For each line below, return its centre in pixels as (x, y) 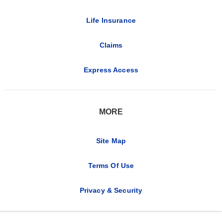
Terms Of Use (111, 165)
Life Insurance (111, 20)
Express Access (111, 70)
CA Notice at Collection (111, 215)
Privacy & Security (111, 190)
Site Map (111, 140)
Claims (111, 45)
